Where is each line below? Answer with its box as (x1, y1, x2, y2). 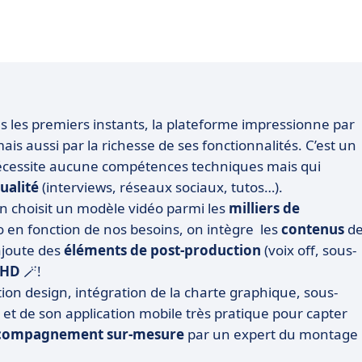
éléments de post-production (64, 241, 261, 260)
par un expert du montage (184, 325, 358, 344)
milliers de (229, 199, 300, 218)
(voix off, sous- (261, 241, 356, 260)
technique (188, 157, 257, 176)
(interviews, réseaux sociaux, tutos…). (39, 178, 283, 197)
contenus (281, 220, 347, 239)
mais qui (263, 157, 321, 176)
